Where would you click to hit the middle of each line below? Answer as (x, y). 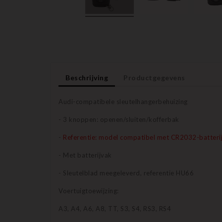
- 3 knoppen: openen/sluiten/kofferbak (119, 120)
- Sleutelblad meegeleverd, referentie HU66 (126, 173)
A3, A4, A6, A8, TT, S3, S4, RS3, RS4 (115, 209)
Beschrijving (87, 78)
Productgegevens (154, 78)
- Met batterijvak (85, 155)
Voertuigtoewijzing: (89, 191)
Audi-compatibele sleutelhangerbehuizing (123, 102)
